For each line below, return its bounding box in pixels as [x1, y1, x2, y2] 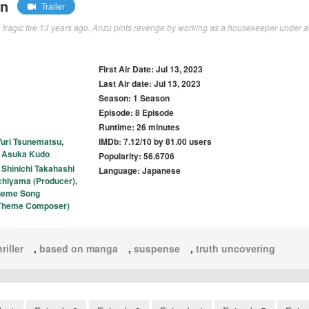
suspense [134, 241, 180, 256]
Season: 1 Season [99, 92, 170, 105]
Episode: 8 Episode [99, 106, 175, 119]
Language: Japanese [99, 164, 181, 177]
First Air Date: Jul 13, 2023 [99, 63, 203, 76]
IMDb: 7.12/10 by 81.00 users [99, 135, 212, 148]
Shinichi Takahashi [1, 162, 74, 175]
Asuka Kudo [1, 148, 50, 161]
